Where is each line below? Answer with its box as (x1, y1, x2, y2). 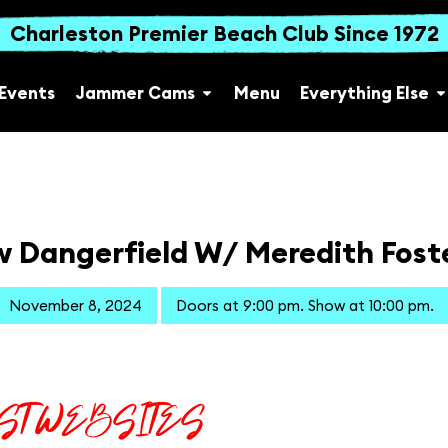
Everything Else (299, 82, 429, 105)
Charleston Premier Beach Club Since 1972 (10, 20, 440, 48)
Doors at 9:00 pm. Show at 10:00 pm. (175, 296, 434, 316)
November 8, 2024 (8, 296, 142, 316)
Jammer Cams (74, 82, 195, 105)
